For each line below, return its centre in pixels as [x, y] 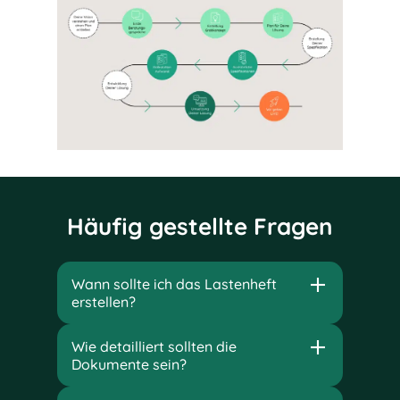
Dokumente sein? [129, 364]
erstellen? [104, 301]
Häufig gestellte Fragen [200, 226]
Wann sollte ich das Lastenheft [174, 283]
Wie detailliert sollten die [154, 346]
